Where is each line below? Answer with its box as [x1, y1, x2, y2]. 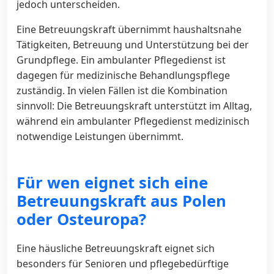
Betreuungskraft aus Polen [17, 190, 226, 212]
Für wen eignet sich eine [17, 171, 208, 193]
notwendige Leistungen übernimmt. [17, 129, 183, 143]
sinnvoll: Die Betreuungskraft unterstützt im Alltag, [17, 98, 252, 113]
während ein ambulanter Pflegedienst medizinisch [17, 114, 250, 128]
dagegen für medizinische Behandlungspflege [17, 68, 230, 82]
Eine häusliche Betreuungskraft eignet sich [17, 241, 215, 255]
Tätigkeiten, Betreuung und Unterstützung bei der [17, 37, 249, 51]
